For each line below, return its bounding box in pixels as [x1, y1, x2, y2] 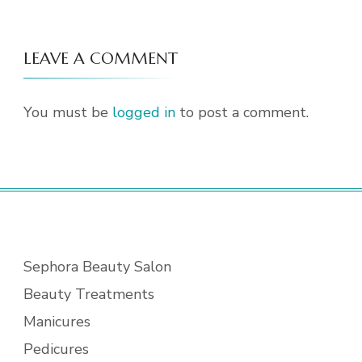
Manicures [23, 312, 90, 331]
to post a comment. [175, 103, 309, 122]
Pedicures [23, 339, 89, 359]
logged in [112, 103, 175, 122]
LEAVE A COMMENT [23, 48, 178, 69]
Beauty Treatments [23, 284, 154, 304]
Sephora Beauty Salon [23, 257, 171, 276]
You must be [23, 103, 112, 122]
